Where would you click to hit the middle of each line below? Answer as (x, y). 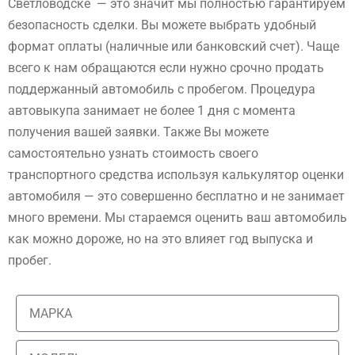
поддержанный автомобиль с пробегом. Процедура (162, 89)
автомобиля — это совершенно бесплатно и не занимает (176, 196)
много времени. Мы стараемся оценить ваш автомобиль (177, 218)
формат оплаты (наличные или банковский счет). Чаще (174, 46)
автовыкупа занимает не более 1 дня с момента (152, 111)
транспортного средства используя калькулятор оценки (176, 175)
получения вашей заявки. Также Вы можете (138, 132)
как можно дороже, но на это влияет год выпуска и (160, 239)
